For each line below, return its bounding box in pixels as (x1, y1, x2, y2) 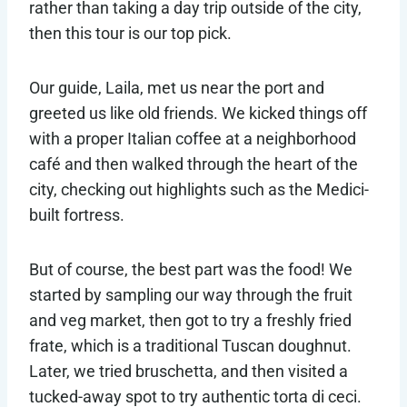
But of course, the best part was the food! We (29, 260, 352, 280)
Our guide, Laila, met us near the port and (29, 78, 324, 98)
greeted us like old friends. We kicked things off (29, 104, 367, 124)
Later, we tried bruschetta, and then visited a (29, 362, 348, 382)
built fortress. (29, 205, 124, 225)
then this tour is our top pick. (29, 24, 232, 44)
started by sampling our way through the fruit (29, 285, 352, 305)
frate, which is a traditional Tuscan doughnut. (29, 336, 352, 356)
